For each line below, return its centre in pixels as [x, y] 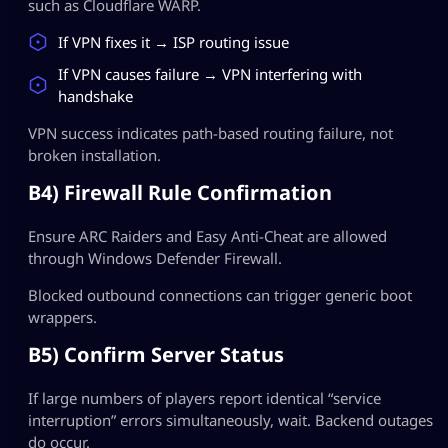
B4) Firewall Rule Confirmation [180, 192]
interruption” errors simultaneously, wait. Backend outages [230, 419]
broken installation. [94, 154]
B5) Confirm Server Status [156, 354]
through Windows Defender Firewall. [155, 257]
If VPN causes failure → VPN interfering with [210, 73]
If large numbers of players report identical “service [204, 397]
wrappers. [62, 316]
